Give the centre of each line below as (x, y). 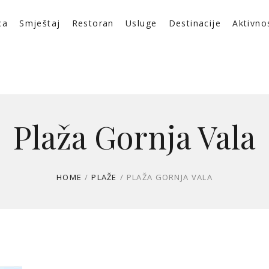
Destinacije (195, 23)
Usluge (141, 23)
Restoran (93, 23)
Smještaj (40, 23)
